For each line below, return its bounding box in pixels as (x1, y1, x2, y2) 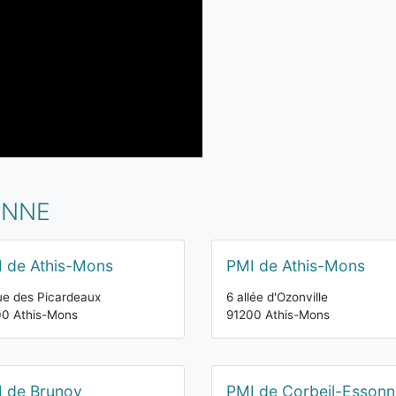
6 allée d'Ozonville (226, 290, 328, 304)
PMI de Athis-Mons (226, 256, 365, 275)
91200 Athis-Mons (226, 308, 330, 322)
